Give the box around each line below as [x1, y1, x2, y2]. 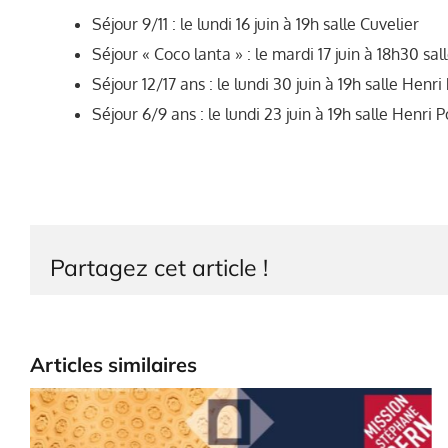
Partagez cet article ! [50, 252, 268, 282]
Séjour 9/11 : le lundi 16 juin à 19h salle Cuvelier [91, 14, 419, 34]
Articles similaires [30, 352, 197, 377]
